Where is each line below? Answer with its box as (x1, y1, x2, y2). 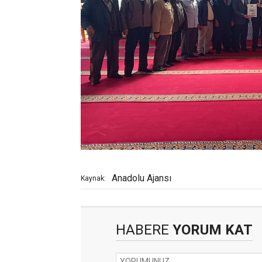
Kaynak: (81, 174, 106, 182)
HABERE (116, 221, 169, 238)
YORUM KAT (169, 221, 253, 238)
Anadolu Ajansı (112, 172, 171, 184)
